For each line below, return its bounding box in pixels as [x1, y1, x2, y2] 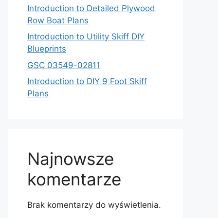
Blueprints [27, 44, 66, 54]
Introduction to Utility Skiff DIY [27, 32, 145, 41]
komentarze [27, 169, 121, 189]
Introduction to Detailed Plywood [27, 3, 155, 13]
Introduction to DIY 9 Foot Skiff [27, 76, 147, 86]
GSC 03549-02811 [27, 60, 100, 70]
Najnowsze [27, 148, 114, 169]
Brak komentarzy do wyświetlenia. [27, 200, 161, 210]
